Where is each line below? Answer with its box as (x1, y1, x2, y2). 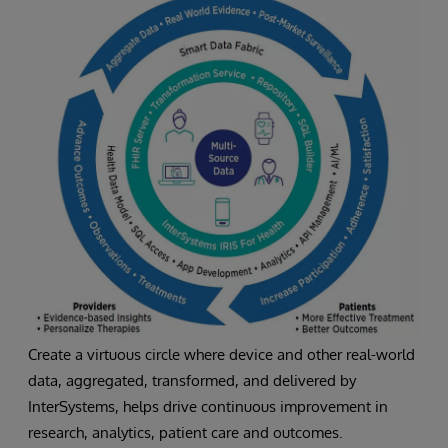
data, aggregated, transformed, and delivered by (28, 370, 356, 390)
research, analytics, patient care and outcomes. (28, 422, 343, 442)
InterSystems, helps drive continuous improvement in (28, 396, 388, 416)
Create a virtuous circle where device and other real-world (28, 344, 415, 364)
